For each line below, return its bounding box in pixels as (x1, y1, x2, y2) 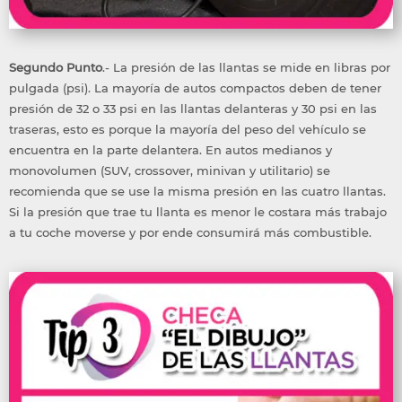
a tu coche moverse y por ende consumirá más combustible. (9, 225, 371, 240)
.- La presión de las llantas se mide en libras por (102, 60, 390, 75)
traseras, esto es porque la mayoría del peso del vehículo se (9, 122, 366, 137)
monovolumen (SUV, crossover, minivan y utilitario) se (9, 163, 330, 179)
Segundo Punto (9, 60, 102, 75)
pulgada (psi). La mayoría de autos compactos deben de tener (9, 81, 381, 96)
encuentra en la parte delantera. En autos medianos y (9, 143, 332, 158)
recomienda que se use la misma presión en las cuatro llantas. (9, 184, 386, 199)
